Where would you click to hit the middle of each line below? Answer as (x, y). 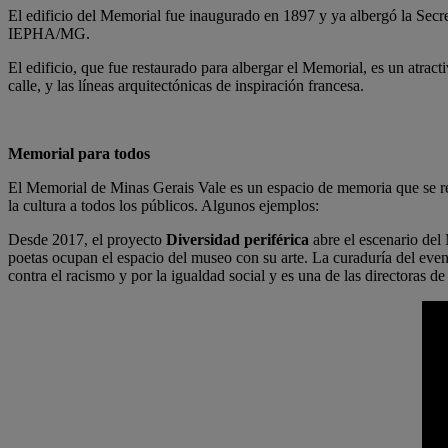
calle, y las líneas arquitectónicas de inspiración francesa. (186, 85)
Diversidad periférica (237, 239)
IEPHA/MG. (49, 33)
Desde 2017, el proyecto (87, 239)
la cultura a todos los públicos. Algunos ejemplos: (163, 205)
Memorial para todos (79, 153)
